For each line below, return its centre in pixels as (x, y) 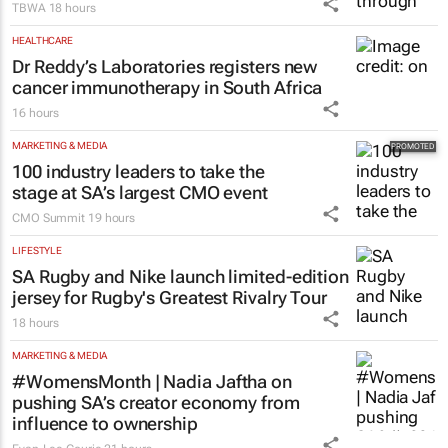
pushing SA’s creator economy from (156, 402)
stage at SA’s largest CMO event (140, 192)
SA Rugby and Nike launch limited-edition (180, 276)
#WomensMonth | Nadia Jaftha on (152, 381)
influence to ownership (105, 423)
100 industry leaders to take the (138, 171)
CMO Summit (50, 217)
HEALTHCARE (42, 40)
